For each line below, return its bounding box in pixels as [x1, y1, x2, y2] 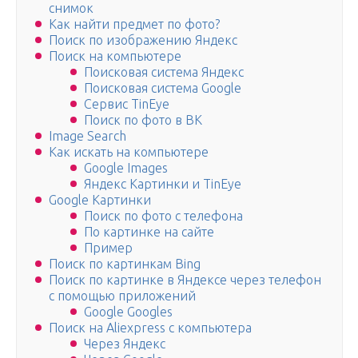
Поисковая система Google [84, 81, 241, 96]
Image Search [49, 129, 126, 144]
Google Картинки [49, 193, 151, 208]
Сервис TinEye [84, 97, 169, 112]
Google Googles [84, 304, 173, 320]
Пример [84, 241, 133, 256]
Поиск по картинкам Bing [49, 257, 201, 272]
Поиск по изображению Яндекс [49, 33, 237, 48]
